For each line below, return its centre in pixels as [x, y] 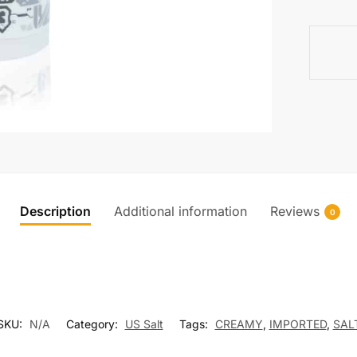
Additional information [180, 212]
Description [55, 212]
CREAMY [239, 324]
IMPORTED [298, 324]
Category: [93, 324]
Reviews [295, 212]
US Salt [144, 324]
